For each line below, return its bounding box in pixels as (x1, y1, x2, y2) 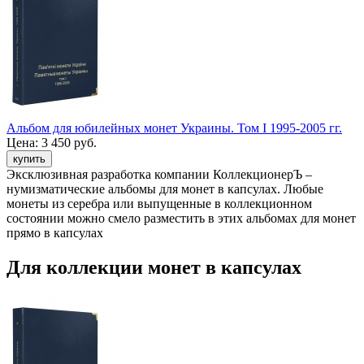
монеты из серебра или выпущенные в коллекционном (6, 197, 312, 211)
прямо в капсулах (6, 226, 103, 240)
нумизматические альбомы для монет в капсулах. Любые (6, 182, 323, 197)
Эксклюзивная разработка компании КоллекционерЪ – (6, 167, 312, 182)
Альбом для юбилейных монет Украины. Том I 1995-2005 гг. (6, 121, 342, 136)
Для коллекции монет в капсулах (6, 257, 301, 279)
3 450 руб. (41, 136, 97, 150)
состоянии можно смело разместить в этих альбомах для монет (6, 211, 356, 226)
